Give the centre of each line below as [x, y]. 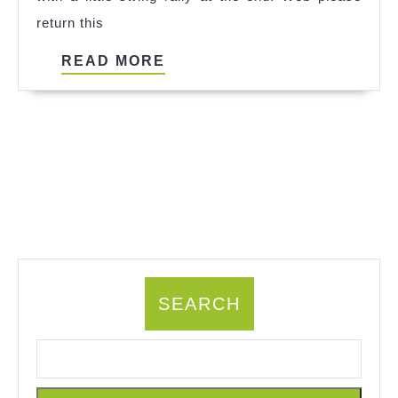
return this [70, 23]
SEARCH [199, 303]
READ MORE [113, 61]
